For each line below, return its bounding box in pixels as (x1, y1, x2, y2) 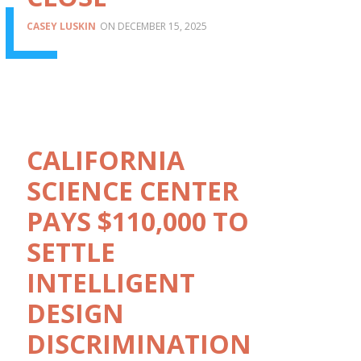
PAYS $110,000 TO (27, 204, 249, 239)
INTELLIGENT (27, 265, 195, 301)
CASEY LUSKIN (27, 19, 96, 33)
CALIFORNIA (27, 143, 185, 178)
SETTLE (27, 234, 115, 270)
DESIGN (27, 296, 124, 331)
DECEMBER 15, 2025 (118, 19, 207, 33)
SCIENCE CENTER (27, 173, 239, 209)
